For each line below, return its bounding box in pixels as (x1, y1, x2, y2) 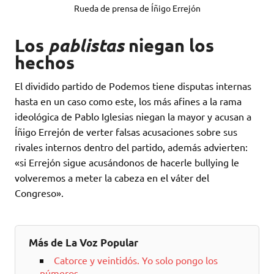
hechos (15, 51, 75, 74)
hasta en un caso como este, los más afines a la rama (15, 95, 242, 108)
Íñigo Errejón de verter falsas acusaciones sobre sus (15, 125, 237, 138)
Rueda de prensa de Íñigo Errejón (73, 2, 201, 13)
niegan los (124, 34, 214, 57)
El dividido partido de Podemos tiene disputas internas (15, 80, 251, 92)
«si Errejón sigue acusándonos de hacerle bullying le (15, 156, 239, 169)
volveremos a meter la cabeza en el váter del (15, 171, 209, 184)
